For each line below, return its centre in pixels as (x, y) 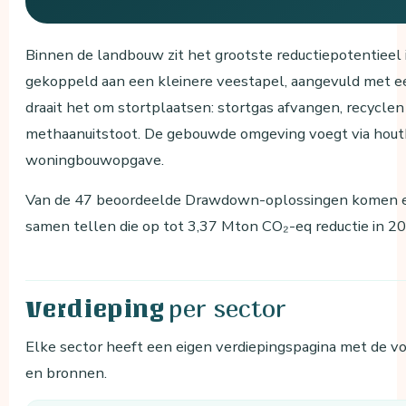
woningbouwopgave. (95, 160)
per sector (227, 308)
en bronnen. (67, 373)
